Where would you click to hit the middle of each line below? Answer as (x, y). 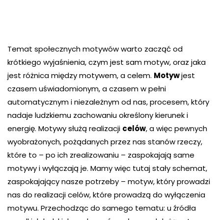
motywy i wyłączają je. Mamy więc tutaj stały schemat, (107, 168)
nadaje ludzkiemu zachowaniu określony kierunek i (98, 115)
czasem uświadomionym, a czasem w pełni (87, 89)
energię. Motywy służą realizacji (65, 128)
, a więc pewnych (177, 128)
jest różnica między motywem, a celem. (81, 75)
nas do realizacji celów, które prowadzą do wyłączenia (106, 195)
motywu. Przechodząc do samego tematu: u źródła (102, 208)
